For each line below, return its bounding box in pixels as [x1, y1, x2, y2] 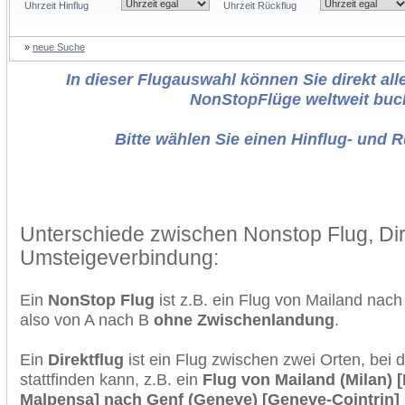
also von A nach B [20, 310, 154, 329]
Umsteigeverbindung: [20, 246, 219, 269]
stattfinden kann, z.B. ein [20, 370, 202, 389]
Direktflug [48, 350, 124, 369]
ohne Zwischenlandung [154, 310, 334, 329]
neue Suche [33, 42, 85, 52]
